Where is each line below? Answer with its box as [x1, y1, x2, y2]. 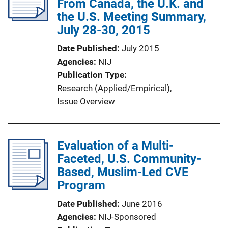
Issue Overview [57, 96, 115, 106]
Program [57, 178, 105, 192]
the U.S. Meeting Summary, [57, 10, 206, 24]
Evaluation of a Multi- [57, 138, 174, 153]
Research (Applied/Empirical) [57, 83, 170, 93]
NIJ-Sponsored [98, 212, 156, 222]
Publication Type [57, 70, 124, 80]
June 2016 [122, 198, 162, 209]
